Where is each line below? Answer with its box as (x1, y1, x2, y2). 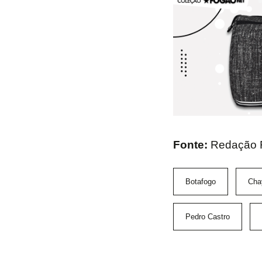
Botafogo (185, 177, 216, 187)
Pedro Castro (185, 212, 230, 222)
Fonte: (173, 139, 211, 151)
